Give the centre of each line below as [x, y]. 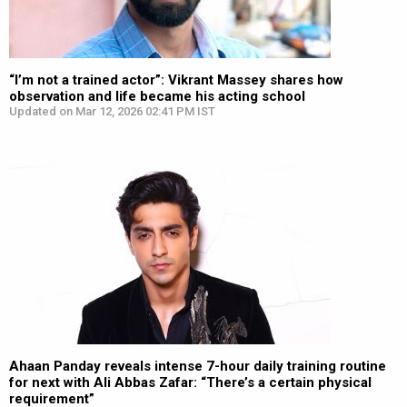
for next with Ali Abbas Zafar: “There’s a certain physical [190, 382]
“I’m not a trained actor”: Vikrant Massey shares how [176, 80]
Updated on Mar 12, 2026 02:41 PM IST [112, 111]
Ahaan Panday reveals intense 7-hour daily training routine [198, 366]
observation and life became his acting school [157, 96]
